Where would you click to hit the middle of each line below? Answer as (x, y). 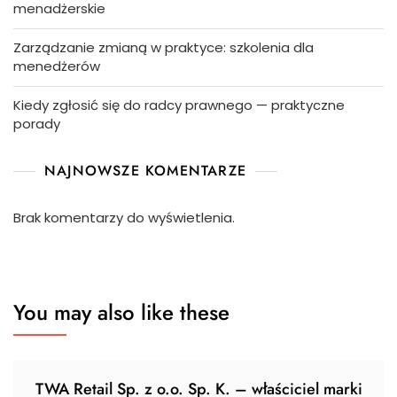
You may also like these (121, 313)
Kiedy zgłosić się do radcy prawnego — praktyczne (179, 105)
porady (37, 124)
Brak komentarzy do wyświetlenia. (124, 218)
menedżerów (57, 66)
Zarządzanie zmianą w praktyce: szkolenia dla (163, 48)
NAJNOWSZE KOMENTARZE (145, 171)
